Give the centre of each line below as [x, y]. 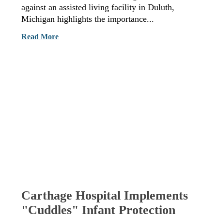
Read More [40, 37]
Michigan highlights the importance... [88, 19]
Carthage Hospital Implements [105, 195]
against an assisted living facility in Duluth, [98, 8]
